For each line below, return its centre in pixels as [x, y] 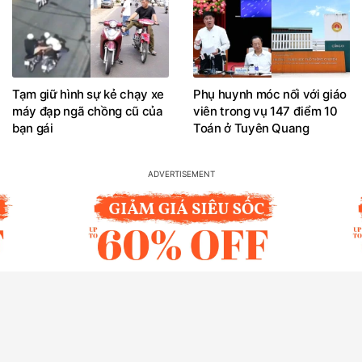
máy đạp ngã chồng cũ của [88, 112]
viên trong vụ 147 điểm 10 [265, 112]
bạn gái [33, 128]
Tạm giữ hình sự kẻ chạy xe [88, 95]
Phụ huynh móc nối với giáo [270, 95]
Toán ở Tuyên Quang [251, 128]
